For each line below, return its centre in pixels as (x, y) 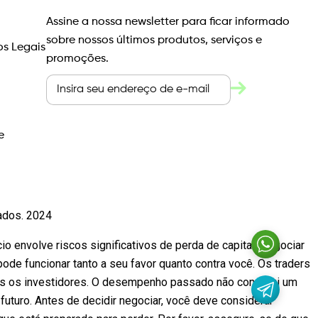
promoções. (78, 59)
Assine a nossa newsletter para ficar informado (168, 22)
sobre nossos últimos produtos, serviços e (154, 40)
